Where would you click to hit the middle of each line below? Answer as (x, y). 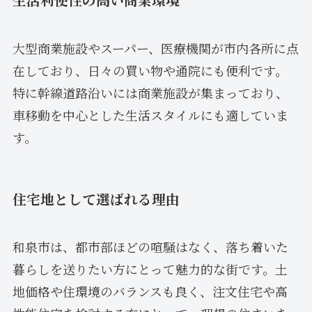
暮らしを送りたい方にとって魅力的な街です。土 (150, 269)
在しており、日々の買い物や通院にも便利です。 (150, 70)
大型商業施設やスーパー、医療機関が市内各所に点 (155, 48)
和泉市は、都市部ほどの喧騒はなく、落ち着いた (150, 247)
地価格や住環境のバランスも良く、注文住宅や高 (150, 291)
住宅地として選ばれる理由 (96, 198)
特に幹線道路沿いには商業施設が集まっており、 (150, 92)
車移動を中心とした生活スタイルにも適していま (150, 115)
